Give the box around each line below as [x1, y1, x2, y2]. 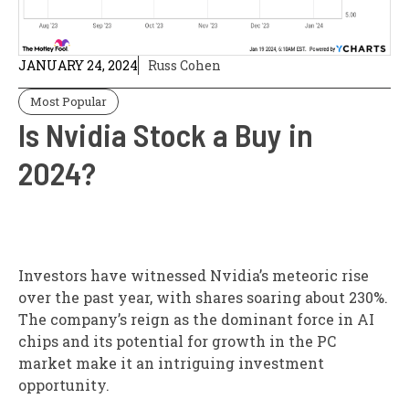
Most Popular [30, 93, 107, 110]
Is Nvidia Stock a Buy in [18, 115, 313, 154]
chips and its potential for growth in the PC [18, 331, 336, 351]
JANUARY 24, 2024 [18, 57, 138, 75]
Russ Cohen [148, 57, 221, 75]
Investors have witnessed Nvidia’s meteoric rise [18, 266, 369, 286]
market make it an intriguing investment [18, 353, 324, 373]
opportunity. [18, 375, 110, 395]
